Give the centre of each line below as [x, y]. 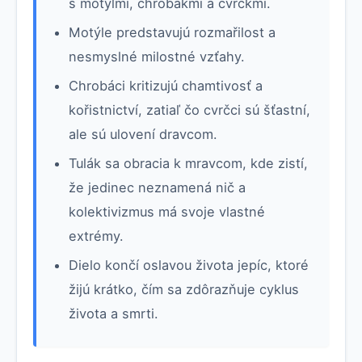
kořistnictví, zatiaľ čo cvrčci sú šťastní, [189, 109]
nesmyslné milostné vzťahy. [157, 56]
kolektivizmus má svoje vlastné [167, 211]
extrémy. [96, 236]
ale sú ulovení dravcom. [143, 134]
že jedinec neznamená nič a [157, 187]
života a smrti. [114, 313]
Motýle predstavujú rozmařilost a [172, 32]
